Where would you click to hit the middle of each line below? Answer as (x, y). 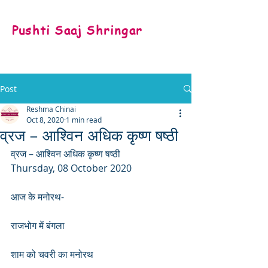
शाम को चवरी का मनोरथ (52, 254)
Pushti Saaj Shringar (77, 30)
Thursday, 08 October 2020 (71, 168)
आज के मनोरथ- (37, 197)
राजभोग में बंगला (38, 226)
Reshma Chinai (51, 109)
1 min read (84, 120)
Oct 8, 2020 (45, 120)
